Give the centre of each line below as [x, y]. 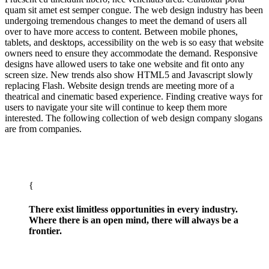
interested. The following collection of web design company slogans [134, 118]
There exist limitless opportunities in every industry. [133, 209]
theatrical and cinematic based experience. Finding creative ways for [134, 97]
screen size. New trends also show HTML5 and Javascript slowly [129, 75]
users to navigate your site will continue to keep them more [116, 107]
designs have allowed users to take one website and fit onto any [125, 64]
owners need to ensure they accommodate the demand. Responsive [131, 53]
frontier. [45, 231]
